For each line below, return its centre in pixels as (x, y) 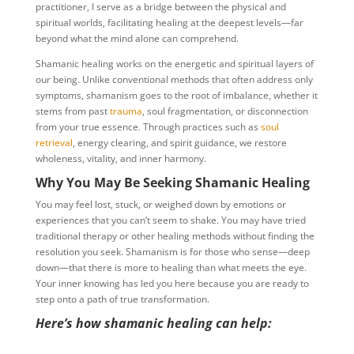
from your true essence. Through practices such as (148, 127)
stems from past (72, 111)
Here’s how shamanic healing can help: (153, 324)
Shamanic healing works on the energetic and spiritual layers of (174, 64)
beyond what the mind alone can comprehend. (137, 39)
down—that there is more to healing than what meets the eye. (171, 268)
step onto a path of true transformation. (122, 299)
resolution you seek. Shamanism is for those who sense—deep (172, 252)
